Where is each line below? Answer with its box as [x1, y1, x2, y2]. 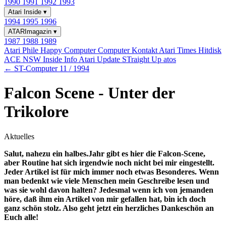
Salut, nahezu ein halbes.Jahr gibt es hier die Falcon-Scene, [4, 149, 205, 158]
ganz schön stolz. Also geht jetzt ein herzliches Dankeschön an [4, 203, 214, 212]
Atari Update [79, 55, 122, 64]
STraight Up [122, 55, 163, 64]
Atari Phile [4, 46, 40, 54]
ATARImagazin [8, 28, 53, 35]
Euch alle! [4, 212, 38, 221]
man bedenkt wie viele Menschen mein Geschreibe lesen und [4, 176, 209, 185]
